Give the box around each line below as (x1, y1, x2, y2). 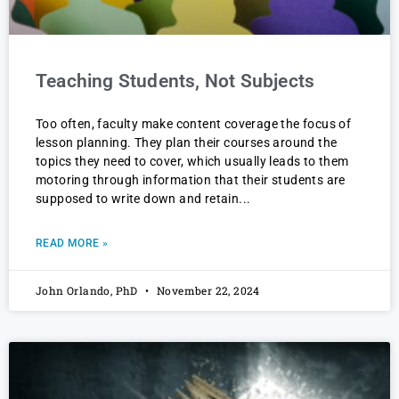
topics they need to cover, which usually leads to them (36, 154, 349, 169)
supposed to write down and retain (36, 191, 240, 207)
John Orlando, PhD (36, 283, 142, 298)
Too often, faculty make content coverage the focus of (36, 117, 352, 132)
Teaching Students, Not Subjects (36, 70, 315, 93)
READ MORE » (36, 237, 109, 250)
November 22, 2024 (153, 283, 260, 298)
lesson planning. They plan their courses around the (36, 135, 338, 151)
